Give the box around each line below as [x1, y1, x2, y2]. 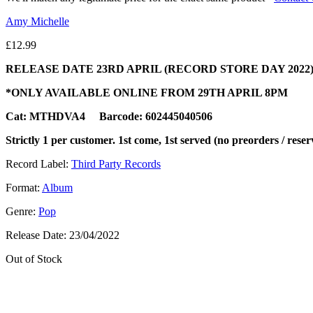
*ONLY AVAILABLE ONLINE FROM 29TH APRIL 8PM [6, 86, 288, 99]
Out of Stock [6, 252, 62, 265]
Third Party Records [71, 157, 161, 170]
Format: [6, 181, 42, 194]
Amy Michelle [6, 15, 69, 27]
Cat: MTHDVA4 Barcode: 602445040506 [6, 110, 212, 122]
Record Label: [6, 157, 71, 170]
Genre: [6, 205, 38, 217]
